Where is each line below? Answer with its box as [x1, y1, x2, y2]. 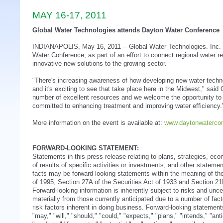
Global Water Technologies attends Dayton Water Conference [32, 26, 220, 34]
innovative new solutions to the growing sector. [32, 60, 167, 67]
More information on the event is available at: [32, 119, 164, 126]
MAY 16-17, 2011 [32, 10, 107, 20]
